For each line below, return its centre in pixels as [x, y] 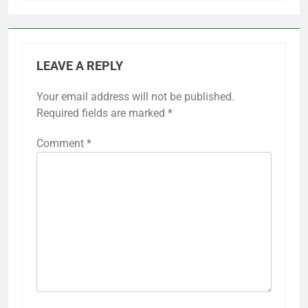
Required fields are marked [102, 113]
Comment [62, 144]
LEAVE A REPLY [80, 66]
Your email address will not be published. [135, 97]
